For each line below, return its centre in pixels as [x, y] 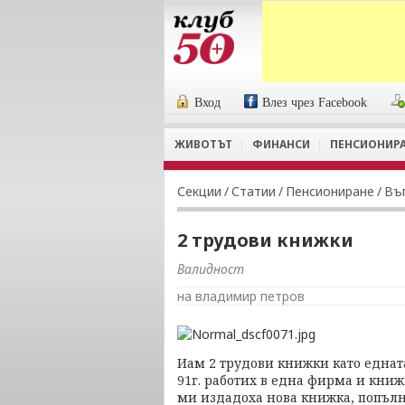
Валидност [211, 269]
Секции [199, 191]
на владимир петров [241, 296]
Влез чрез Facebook [315, 103]
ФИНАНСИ [281, 144]
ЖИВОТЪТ [203, 144]
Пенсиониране [330, 191]
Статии [254, 191]
